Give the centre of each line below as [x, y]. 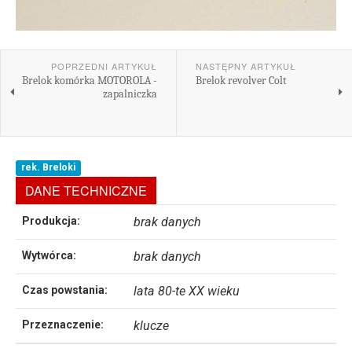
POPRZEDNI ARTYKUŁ [104, 66]
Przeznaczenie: [63, 324]
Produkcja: [51, 221]
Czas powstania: [65, 290]
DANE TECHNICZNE [86, 191]
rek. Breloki [49, 167]
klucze [151, 326]
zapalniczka [130, 94]
